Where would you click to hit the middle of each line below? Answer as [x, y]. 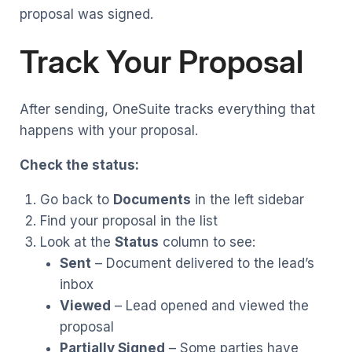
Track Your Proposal [161, 61]
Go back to [76, 199]
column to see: [207, 242]
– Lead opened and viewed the [210, 305]
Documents [152, 199]
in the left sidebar [247, 199]
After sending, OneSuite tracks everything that [167, 109]
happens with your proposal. [109, 130]
